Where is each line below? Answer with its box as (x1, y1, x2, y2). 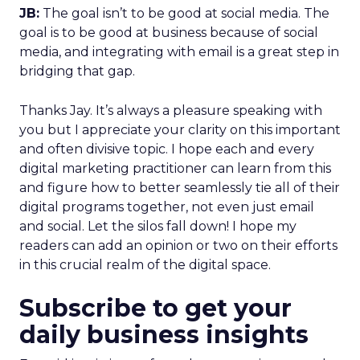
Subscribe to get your (19, 293, 292, 323)
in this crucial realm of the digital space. (19, 257, 271, 272)
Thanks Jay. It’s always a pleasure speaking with (19, 103, 322, 118)
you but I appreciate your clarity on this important (19, 122, 341, 137)
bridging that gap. (19, 63, 135, 79)
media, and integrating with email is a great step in (19, 44, 339, 59)
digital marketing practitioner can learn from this (19, 161, 331, 176)
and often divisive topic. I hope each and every (19, 141, 314, 157)
